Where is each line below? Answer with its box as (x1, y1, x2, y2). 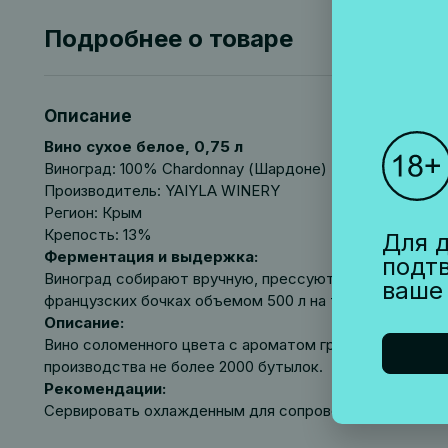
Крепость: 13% (43, 225, 152, 244)
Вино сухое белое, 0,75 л (43, 137, 243, 156)
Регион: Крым (43, 203, 142, 222)
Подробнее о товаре (43, 24, 293, 53)
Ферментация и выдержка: (43, 247, 258, 266)
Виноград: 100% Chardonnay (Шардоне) (43, 159, 327, 178)
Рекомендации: (43, 379, 166, 398)
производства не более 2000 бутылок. (43, 357, 323, 376)
